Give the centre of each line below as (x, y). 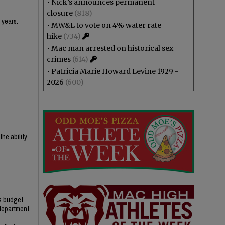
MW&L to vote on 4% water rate (106, 25)
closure (60, 13)
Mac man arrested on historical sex (112, 48)
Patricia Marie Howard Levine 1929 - (115, 71)
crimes (59, 59)
